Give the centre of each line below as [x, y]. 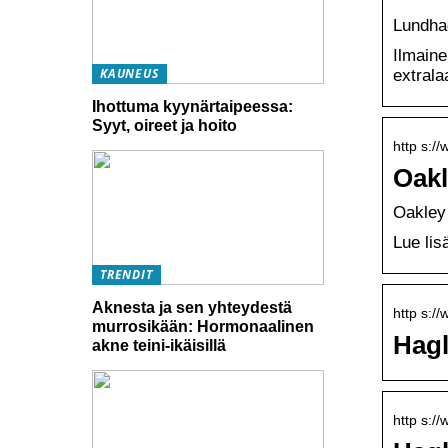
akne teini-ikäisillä [159, 345]
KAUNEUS [129, 74]
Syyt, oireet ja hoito [164, 125]
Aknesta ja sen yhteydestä [192, 307]
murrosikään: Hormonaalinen [203, 326]
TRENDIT [126, 274]
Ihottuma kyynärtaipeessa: [192, 106]
